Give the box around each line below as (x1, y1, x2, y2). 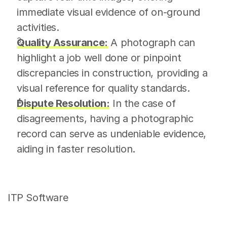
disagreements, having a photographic (17, 112, 194, 125)
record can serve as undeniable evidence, (17, 128, 207, 140)
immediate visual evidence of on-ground (17, 6, 200, 18)
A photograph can (107, 36, 196, 49)
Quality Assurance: (17, 36, 108, 49)
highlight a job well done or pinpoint (17, 52, 181, 64)
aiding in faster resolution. (17, 143, 135, 155)
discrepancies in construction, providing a (17, 67, 208, 79)
